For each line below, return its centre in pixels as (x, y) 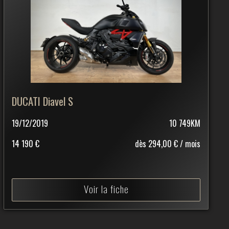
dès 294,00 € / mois (167, 143)
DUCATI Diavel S (42, 101)
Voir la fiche (106, 189)
